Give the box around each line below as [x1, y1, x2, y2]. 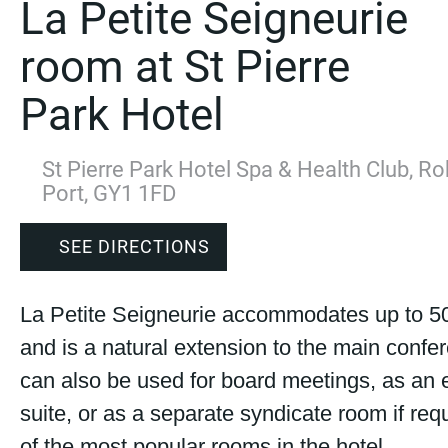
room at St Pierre [20, 40, 350, 93]
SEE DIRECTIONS [59, 236, 210, 258]
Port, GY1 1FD [42, 180, 176, 206]
